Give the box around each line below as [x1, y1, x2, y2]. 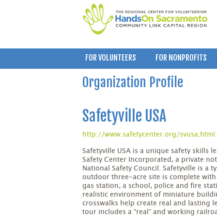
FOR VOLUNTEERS [85, 53, 136, 63]
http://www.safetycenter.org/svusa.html [82, 131, 216, 139]
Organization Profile [82, 75, 184, 91]
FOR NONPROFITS [155, 53, 207, 63]
